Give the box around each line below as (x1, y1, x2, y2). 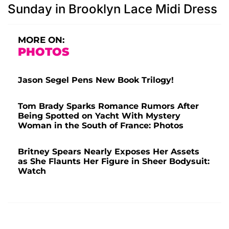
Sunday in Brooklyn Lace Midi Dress (8, 2, 217, 17)
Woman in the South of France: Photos (18, 121, 184, 131)
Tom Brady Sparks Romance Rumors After (18, 101, 199, 111)
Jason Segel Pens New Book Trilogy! (18, 75, 174, 85)
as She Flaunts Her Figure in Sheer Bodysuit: (18, 156, 210, 167)
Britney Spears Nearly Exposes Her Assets (18, 147, 199, 157)
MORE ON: (18, 35, 64, 45)
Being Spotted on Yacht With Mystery (18, 111, 180, 121)
